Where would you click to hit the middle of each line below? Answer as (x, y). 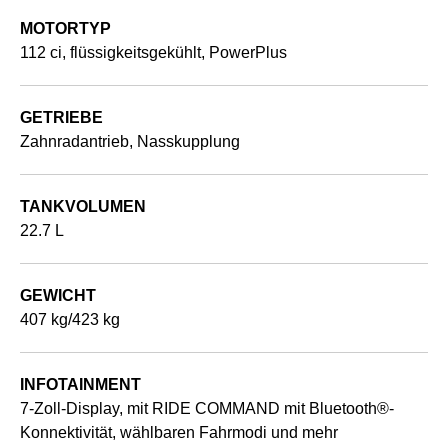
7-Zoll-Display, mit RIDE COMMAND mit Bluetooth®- (207, 408)
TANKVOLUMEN (83, 206)
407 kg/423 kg (70, 319)
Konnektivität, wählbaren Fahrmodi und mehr (179, 432)
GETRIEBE (61, 117)
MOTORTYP (65, 28)
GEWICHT (58, 295)
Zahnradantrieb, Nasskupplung (130, 141)
